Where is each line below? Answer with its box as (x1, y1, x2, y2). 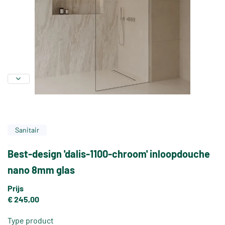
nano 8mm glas (8, 164, 75, 176)
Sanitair (15, 126, 39, 135)
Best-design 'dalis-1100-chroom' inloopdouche (8, 148, 210, 160)
